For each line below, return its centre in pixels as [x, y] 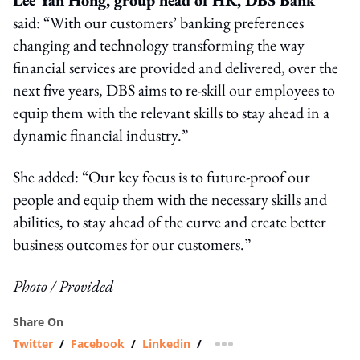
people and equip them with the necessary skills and [170, 199]
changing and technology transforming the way [159, 45]
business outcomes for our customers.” [132, 244]
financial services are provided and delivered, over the [176, 67]
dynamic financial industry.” [100, 135]
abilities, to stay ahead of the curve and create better [170, 221]
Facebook [98, 343]
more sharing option [280, 349]
